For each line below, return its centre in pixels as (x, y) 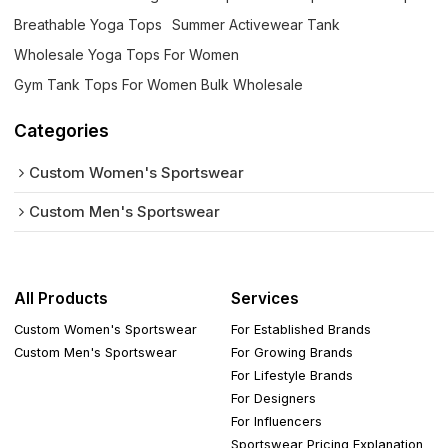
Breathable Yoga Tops (88, 24)
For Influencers (277, 421)
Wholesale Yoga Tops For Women (127, 54)
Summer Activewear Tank (256, 24)
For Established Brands (301, 329)
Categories (62, 130)
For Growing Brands (292, 352)
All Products (61, 299)
